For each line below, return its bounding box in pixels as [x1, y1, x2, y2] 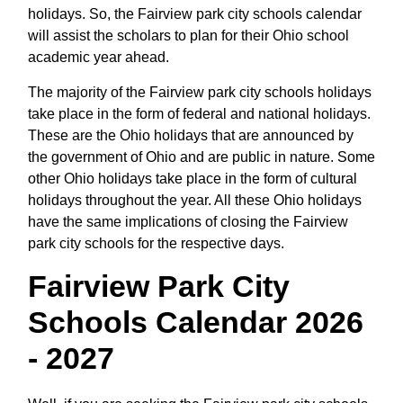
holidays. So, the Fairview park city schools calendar [28, 5, 362, 22]
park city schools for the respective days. [28, 235, 284, 251]
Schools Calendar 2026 [28, 304, 363, 339]
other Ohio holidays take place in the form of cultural [28, 170, 357, 186]
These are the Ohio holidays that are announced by [28, 127, 354, 143]
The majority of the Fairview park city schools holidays [28, 84, 372, 100]
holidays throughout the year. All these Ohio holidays [28, 192, 362, 208]
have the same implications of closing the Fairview [28, 213, 348, 229]
